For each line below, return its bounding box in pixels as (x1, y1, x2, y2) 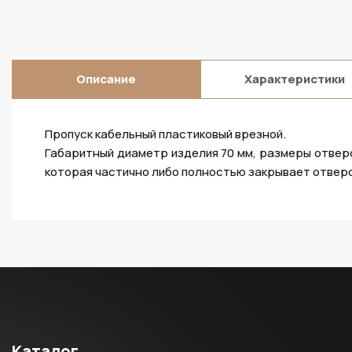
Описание (75, 71, 136, 87)
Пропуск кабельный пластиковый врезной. (45, 126, 286, 142)
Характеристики (244, 71, 345, 87)
